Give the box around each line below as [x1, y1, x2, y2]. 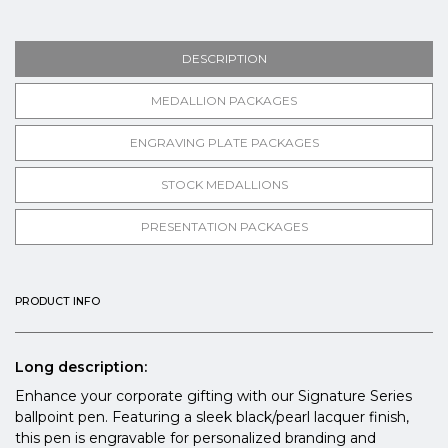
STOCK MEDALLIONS [160, 177, 288, 193]
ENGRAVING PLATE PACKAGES [129, 135, 319, 151]
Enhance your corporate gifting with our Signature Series [15, 387, 412, 406]
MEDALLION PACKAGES [151, 93, 297, 109]
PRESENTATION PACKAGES [140, 219, 308, 235]
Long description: [15, 358, 147, 377]
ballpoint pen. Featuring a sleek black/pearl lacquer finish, [15, 408, 409, 427]
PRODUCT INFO [15, 295, 100, 309]
